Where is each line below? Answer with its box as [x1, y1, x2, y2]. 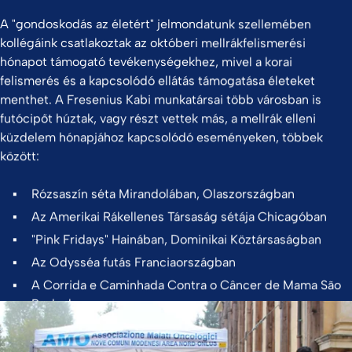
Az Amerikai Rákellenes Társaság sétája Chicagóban [31, 209, 327, 225]
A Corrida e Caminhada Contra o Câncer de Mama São [31, 277, 341, 293]
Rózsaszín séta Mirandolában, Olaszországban [31, 186, 295, 202]
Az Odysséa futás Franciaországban [31, 255, 236, 270]
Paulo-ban [31, 296, 90, 312]
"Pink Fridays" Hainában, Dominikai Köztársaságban [31, 232, 321, 247]
